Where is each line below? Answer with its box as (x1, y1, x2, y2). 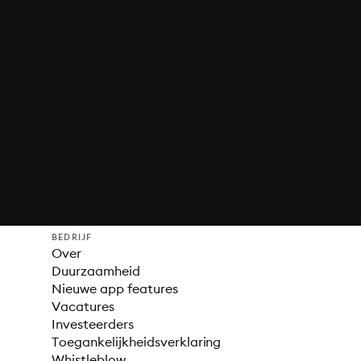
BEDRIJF (52, 231, 93, 243)
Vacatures (52, 298, 114, 314)
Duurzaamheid (52, 263, 140, 279)
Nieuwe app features (52, 280, 178, 297)
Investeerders (52, 316, 134, 332)
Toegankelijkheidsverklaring (52, 334, 222, 350)
